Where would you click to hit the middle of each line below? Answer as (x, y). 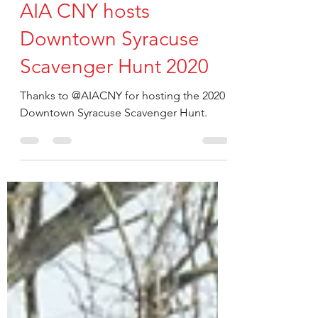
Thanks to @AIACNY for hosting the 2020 (122, 152)
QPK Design (73, 24)
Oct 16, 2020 (73, 36)
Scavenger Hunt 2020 (114, 123)
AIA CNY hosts (85, 68)
